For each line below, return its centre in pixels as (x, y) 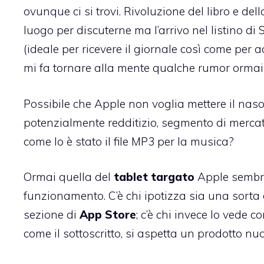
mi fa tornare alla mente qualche (111, 68)
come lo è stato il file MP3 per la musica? (129, 141)
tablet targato (154, 177)
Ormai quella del (69, 177)
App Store (108, 215)
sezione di (52, 215)
